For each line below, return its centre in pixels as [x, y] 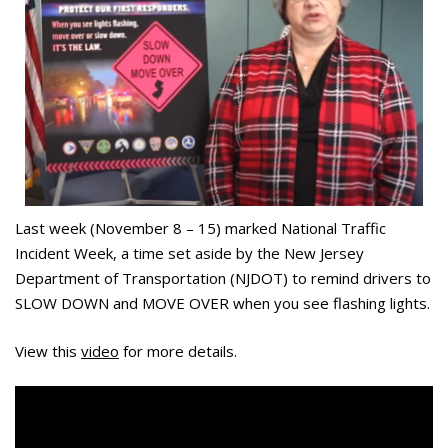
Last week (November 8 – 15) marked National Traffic [200, 228]
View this [48, 350]
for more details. [178, 350]
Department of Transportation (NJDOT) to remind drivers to [223, 278]
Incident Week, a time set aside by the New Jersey [189, 253]
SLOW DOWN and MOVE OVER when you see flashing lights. [222, 303]
